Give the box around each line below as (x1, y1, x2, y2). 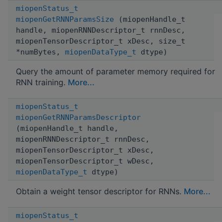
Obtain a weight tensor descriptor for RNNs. (16, 186, 184, 196)
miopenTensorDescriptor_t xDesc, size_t (16, 36, 185, 46)
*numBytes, (16, 47, 65, 56)
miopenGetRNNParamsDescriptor (16, 112, 141, 122)
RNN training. (16, 77, 68, 87)
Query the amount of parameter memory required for (16, 66, 215, 76)
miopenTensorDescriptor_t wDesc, (16, 156, 154, 166)
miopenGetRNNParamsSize (16, 14, 114, 24)
